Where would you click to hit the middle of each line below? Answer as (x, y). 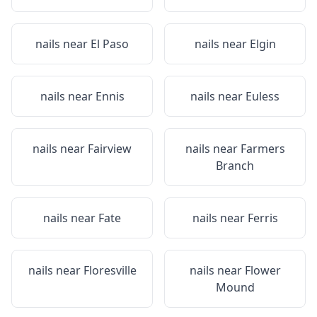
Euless (263, 96)
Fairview (110, 149)
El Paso (110, 44)
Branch (235, 166)
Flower (263, 270)
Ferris (263, 218)
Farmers (263, 149)
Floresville (110, 270)
